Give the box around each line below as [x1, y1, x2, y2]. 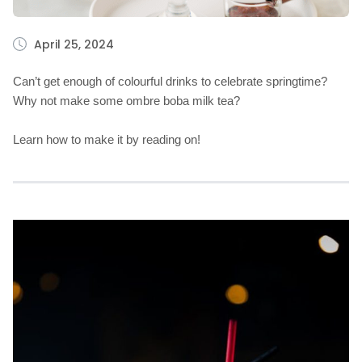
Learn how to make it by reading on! [13, 133, 200, 146]
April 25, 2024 [34, 36, 114, 53]
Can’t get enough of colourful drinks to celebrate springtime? [13, 74, 327, 88]
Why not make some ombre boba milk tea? [13, 94, 240, 107]
